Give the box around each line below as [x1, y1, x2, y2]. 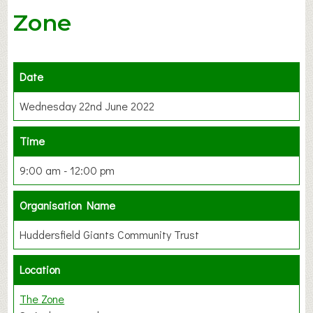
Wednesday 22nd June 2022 [20, 99, 155, 114]
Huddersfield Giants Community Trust [20, 227, 200, 242]
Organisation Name [20, 198, 116, 213]
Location [20, 262, 61, 277]
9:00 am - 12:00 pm [20, 163, 115, 178]
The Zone [20, 291, 65, 307]
